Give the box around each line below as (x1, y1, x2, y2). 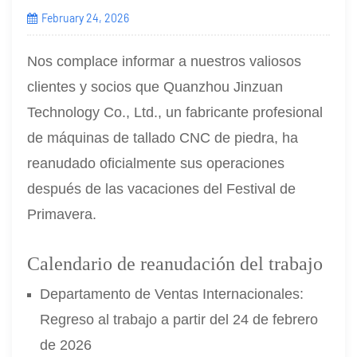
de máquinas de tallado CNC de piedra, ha (27, 129, 299, 146)
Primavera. (27, 206, 97, 222)
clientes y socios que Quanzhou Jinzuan (27, 78, 284, 95)
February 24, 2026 (41, 10, 129, 25)
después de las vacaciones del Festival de (27, 180, 296, 197)
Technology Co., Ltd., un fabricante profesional (27, 104, 324, 120)
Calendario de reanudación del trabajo (27, 253, 324, 274)
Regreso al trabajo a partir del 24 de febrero (40, 311, 319, 328)
